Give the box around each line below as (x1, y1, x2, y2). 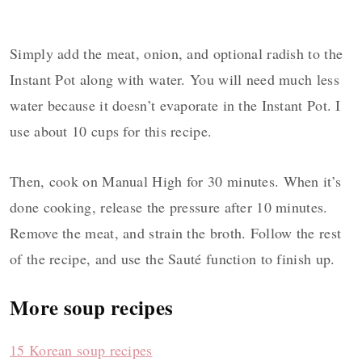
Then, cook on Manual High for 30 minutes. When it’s (10, 171, 342, 192)
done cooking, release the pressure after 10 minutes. (10, 197, 328, 217)
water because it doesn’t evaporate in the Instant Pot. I (10, 95, 341, 116)
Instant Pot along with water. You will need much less (10, 69, 339, 90)
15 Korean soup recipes (10, 340, 153, 360)
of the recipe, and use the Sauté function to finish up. (10, 249, 335, 269)
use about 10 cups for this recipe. (10, 121, 213, 141)
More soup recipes (10, 293, 174, 323)
